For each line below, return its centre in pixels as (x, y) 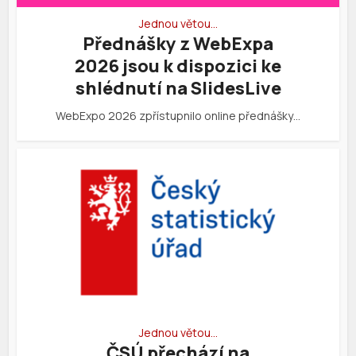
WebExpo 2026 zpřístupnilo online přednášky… (178, 115)
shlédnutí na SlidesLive (178, 88)
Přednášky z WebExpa (178, 43)
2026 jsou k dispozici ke (178, 66)
